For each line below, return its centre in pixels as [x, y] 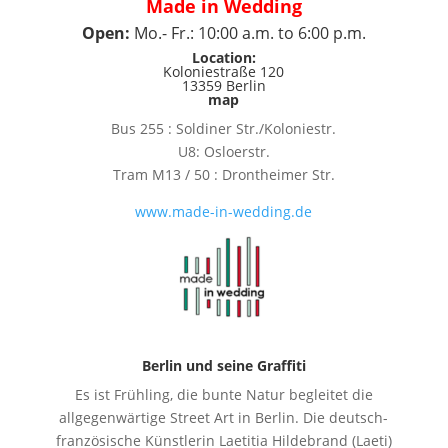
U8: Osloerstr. [223, 151]
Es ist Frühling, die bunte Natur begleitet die [223, 394]
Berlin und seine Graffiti [223, 365]
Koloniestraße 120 [224, 71]
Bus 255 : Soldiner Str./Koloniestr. [224, 128]
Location [221, 57]
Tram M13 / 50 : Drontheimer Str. [223, 174]
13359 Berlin [223, 85]
